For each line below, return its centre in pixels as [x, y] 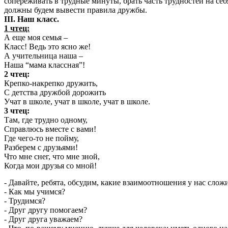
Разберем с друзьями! [41, 148]
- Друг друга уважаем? [43, 219]
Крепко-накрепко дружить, [51, 83]
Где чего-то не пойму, [41, 138]
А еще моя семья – [36, 38]
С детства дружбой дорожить [55, 93]
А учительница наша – [44, 56]
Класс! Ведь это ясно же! [47, 47]
